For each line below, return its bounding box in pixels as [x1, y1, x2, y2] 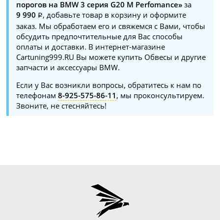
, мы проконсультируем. [116, 90, 205, 100]
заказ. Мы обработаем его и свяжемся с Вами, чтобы [16, 21, 206, 31]
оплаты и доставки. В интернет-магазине [16, 41, 165, 52]
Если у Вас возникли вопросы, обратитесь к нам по [16, 80, 202, 90]
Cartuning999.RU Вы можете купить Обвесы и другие [16, 52, 206, 62]
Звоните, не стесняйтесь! [16, 100, 107, 110]
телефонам [16, 90, 58, 100]
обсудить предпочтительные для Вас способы [16, 31, 183, 41]
